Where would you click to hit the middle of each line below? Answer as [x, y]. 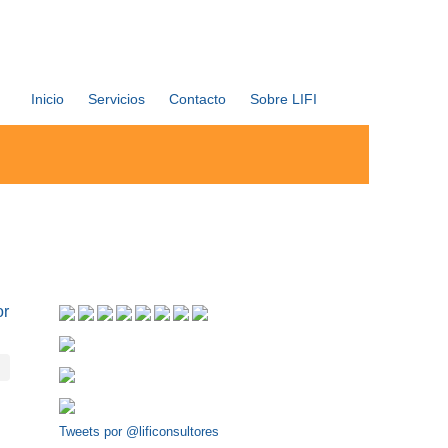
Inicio [47, 99]
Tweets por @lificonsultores [139, 431]
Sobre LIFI [283, 99]
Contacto [197, 99]
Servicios [116, 99]
